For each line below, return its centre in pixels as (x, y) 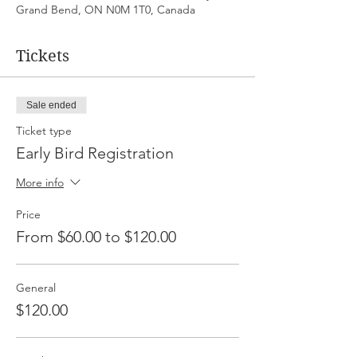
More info (40, 182)
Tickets (43, 56)
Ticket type (44, 130)
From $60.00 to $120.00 (96, 236)
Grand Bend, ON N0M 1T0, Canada (106, 9)
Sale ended (51, 105)
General (36, 287)
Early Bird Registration (95, 153)
